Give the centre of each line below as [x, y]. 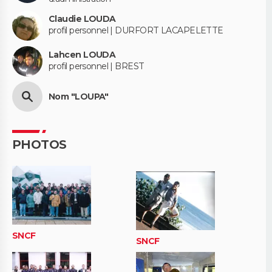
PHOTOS [39, 145]
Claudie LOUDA [82, 19]
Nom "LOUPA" [79, 96]
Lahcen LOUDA [82, 55]
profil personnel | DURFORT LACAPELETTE [136, 31]
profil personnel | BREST [97, 66]
